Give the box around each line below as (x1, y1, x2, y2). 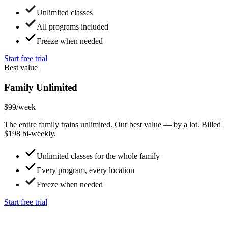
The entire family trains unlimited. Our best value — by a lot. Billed (4, 120, 221, 129)
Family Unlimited (4, 81, 77, 93)
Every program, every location (37, 165, 134, 175)
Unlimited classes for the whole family (37, 151, 160, 160)
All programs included (37, 22, 108, 32)
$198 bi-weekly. (4, 129, 56, 138)
